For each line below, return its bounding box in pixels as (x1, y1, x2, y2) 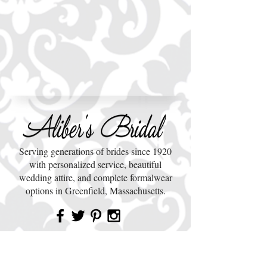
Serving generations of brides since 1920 (19, 145, 172, 157)
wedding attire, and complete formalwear (18, 171, 172, 184)
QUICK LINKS (57, 242, 134, 258)
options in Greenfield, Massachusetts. (25, 184, 166, 197)
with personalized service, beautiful (29, 158, 162, 170)
